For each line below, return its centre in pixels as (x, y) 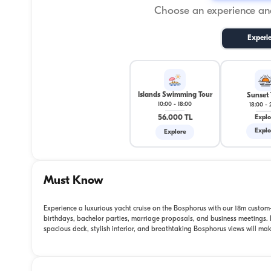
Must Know (73, 181)
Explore (175, 132)
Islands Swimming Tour (175, 95)
